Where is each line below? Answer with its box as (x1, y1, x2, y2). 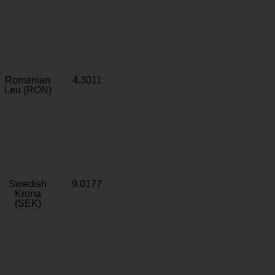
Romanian (5, 75, 50, 85)
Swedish (9, 179, 47, 189)
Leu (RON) (4, 85, 52, 95)
